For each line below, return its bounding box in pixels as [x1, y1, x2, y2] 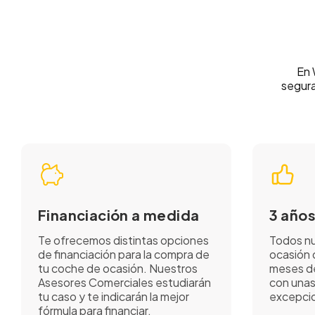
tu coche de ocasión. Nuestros [38, 261, 198, 276]
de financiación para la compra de [38, 247, 210, 262]
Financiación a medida [38, 206, 200, 224]
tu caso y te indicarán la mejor [38, 289, 189, 304]
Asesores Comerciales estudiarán [38, 275, 211, 290]
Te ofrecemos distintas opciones [38, 233, 209, 248]
